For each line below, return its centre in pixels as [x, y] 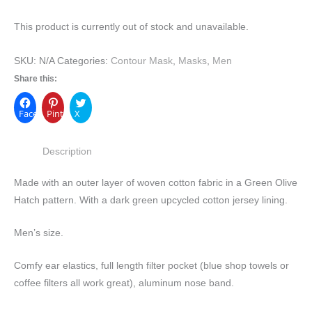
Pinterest [65, 113]
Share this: [36, 78]
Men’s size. [39, 233]
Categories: [84, 61]
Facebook [39, 113]
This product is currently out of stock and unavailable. [131, 26]
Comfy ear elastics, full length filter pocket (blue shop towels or [151, 265]
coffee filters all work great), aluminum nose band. [124, 283]
